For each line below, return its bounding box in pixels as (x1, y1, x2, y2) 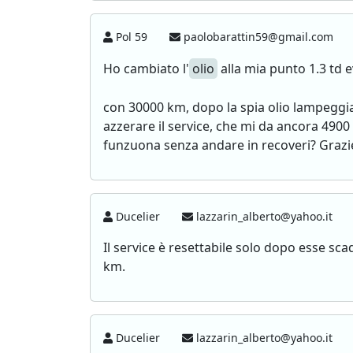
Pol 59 (113, 29, 151, 44)
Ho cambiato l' (103, 60, 189, 77)
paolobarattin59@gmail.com (180, 29, 337, 44)
